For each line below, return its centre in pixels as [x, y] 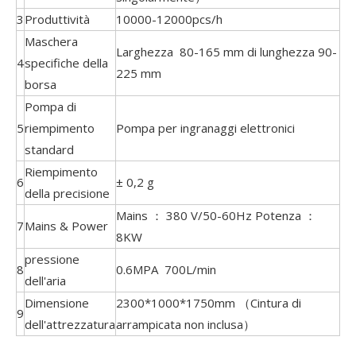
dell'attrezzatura [70, 324]
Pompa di [50, 106]
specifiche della [66, 63]
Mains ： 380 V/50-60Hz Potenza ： [216, 215]
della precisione [67, 193]
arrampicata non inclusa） [186, 324]
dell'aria [45, 281]
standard [49, 149]
